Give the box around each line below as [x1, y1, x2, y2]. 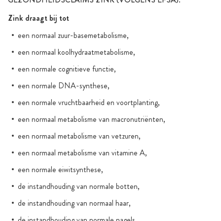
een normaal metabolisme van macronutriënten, [18, 113, 165, 125]
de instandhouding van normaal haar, [18, 197, 131, 209]
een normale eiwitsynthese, [18, 164, 103, 176]
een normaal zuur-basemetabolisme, [18, 30, 129, 41]
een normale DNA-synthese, [18, 80, 110, 92]
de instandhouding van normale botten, [18, 181, 140, 192]
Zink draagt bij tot [8, 12, 69, 24]
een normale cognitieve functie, [18, 63, 116, 75]
